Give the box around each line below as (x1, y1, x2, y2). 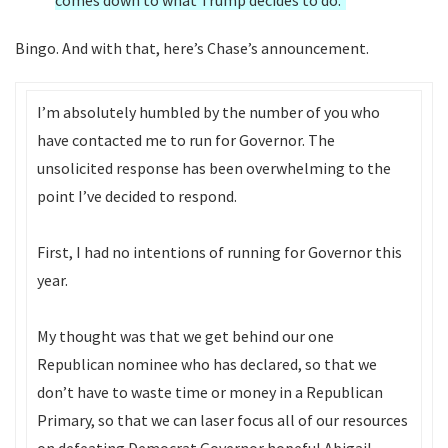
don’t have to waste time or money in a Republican (37, 382, 383, 402)
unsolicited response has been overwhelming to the (37, 158, 391, 178)
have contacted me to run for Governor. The (37, 130, 335, 150)
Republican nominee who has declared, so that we (37, 354, 377, 374)
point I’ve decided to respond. (37, 186, 237, 206)
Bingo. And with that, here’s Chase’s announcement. (15, 38, 369, 58)
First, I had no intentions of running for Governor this (37, 242, 402, 262)
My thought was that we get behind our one (37, 326, 334, 346)
